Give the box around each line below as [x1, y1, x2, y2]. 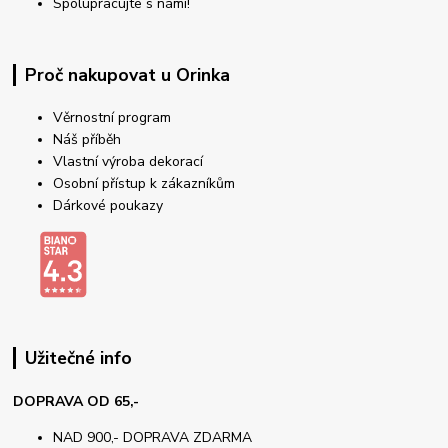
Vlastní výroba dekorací [53, 152, 204, 172]
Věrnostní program [53, 108, 172, 128]
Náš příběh [53, 130, 122, 150]
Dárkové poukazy [53, 196, 164, 216]
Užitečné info [24, 346, 132, 371]
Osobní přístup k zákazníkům [53, 174, 236, 194]
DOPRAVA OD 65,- [13, 392, 140, 412]
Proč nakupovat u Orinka [24, 62, 230, 87]
